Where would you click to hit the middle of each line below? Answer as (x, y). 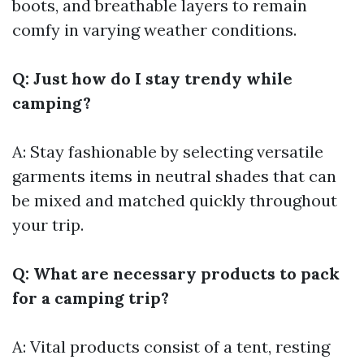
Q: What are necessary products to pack (176, 274)
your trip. (48, 225)
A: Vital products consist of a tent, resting (171, 347)
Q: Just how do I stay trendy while (152, 79)
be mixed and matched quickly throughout (175, 201)
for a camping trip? (91, 298)
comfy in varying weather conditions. (154, 30)
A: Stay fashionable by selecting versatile (168, 152)
